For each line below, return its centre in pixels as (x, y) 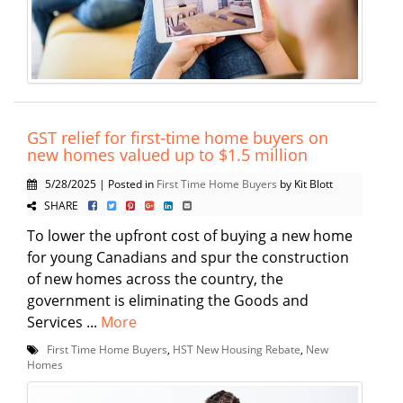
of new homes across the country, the (155, 279)
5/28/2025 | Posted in (97, 184)
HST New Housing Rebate (237, 349)
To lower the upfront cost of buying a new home (190, 236)
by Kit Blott (305, 184)
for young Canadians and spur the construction (188, 258)
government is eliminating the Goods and (168, 301)
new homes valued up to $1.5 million (167, 155)
